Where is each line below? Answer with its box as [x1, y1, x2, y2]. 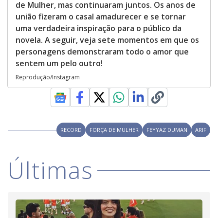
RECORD [60, 126, 82, 134]
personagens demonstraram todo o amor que [16, 46, 189, 57]
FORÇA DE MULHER [90, 126, 139, 134]
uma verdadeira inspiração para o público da [16, 23, 182, 34]
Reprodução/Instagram [16, 73, 80, 82]
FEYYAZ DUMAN [146, 126, 187, 134]
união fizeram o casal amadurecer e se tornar [16, 11, 186, 22]
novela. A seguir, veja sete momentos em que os [16, 35, 199, 46]
